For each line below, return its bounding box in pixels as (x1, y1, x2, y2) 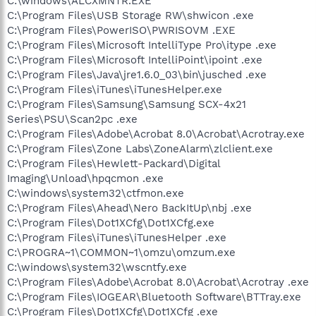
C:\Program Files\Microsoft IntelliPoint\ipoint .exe (7, 53, 262, 66)
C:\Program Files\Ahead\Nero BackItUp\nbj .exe (7, 201, 252, 214)
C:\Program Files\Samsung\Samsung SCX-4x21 (7, 97, 246, 111)
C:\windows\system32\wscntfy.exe (7, 260, 187, 274)
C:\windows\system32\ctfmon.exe (7, 186, 184, 200)
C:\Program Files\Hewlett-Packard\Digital (7, 157, 220, 170)
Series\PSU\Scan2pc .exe (7, 112, 138, 126)
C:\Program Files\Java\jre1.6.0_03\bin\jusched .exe (7, 68, 267, 81)
